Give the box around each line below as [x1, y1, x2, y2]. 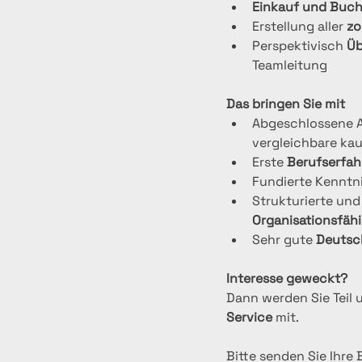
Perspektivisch [252, 37, 347, 54]
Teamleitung [252, 57, 327, 74]
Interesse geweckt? [226, 270, 347, 287]
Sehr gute [252, 231, 316, 248]
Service [226, 309, 272, 326]
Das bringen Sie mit [226, 95, 345, 112]
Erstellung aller [252, 18, 347, 35]
